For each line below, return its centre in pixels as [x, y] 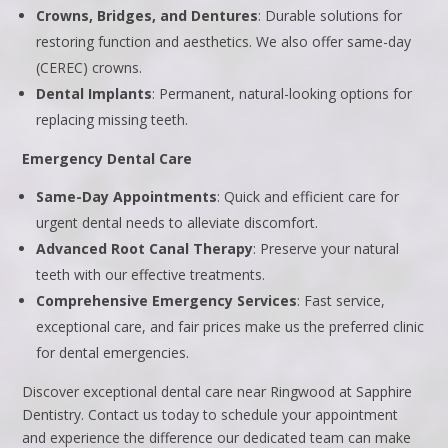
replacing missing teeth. [112, 120]
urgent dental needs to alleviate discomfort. [177, 223]
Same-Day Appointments [127, 197]
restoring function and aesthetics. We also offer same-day [224, 42]
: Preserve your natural [326, 249]
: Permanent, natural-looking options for [282, 94]
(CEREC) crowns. [89, 68]
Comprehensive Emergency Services [167, 301]
